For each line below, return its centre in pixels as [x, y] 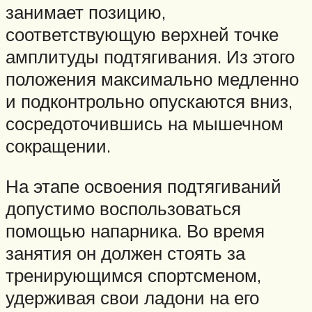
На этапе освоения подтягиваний [143, 186]
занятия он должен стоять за [125, 252]
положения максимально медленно [152, 79]
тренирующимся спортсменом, [133, 275]
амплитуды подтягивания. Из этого [150, 57]
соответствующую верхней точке [142, 34]
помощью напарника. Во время [135, 230]
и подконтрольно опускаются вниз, [149, 101]
